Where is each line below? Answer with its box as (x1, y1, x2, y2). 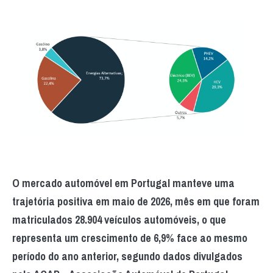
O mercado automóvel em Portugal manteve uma (12, 175, 235, 191)
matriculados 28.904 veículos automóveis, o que (12, 211, 226, 227)
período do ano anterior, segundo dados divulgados (12, 248, 243, 264)
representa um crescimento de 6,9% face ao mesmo (12, 230, 247, 246)
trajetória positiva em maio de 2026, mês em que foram (12, 193, 260, 209)
